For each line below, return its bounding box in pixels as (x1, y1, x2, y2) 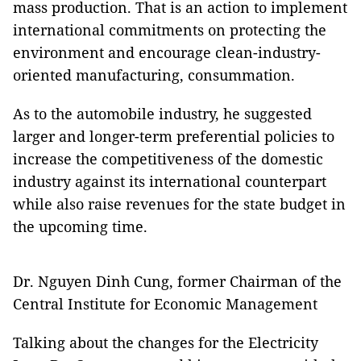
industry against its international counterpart (13, 172, 326, 191)
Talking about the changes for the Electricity (13, 333, 318, 352)
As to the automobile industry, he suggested (13, 104, 312, 123)
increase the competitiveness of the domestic (13, 149, 323, 168)
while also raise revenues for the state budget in (13, 194, 346, 214)
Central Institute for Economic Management (13, 294, 317, 313)
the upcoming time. (13, 217, 147, 236)
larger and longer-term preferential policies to (13, 127, 334, 146)
